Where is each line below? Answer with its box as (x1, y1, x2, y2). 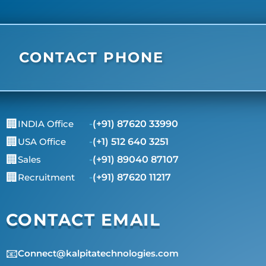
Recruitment (17, 172, 75, 183)
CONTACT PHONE (19, 49, 164, 66)
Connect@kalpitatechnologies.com (17, 248, 179, 259)
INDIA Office (17, 118, 74, 130)
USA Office (17, 136, 66, 148)
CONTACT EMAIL (5, 210, 160, 230)
